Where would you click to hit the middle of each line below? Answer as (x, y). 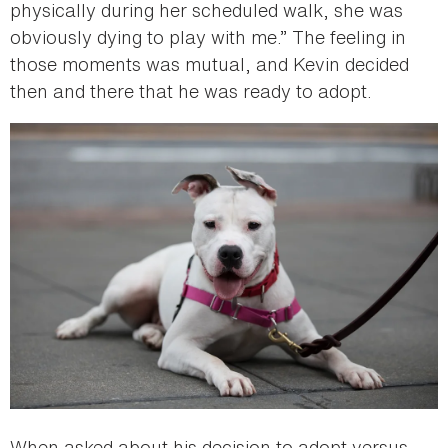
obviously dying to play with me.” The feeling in (208, 36)
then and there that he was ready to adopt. (191, 90)
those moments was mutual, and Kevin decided (209, 63)
